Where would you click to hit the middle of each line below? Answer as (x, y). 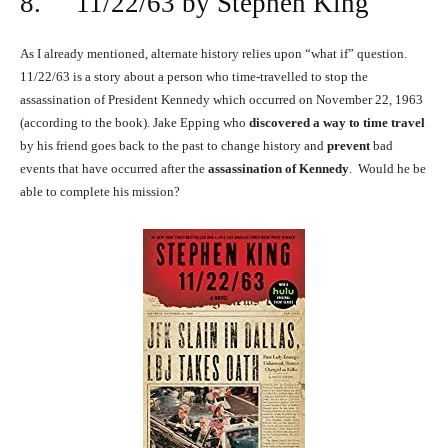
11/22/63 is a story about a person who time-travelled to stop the (194, 77)
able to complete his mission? (100, 192)
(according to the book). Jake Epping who (134, 123)
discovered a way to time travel (337, 123)
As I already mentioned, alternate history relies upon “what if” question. (213, 54)
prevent (348, 146)
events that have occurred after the (114, 169)
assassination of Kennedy (278, 169)
